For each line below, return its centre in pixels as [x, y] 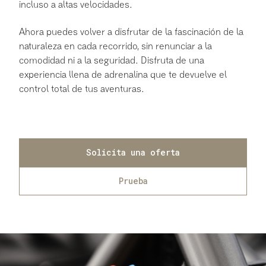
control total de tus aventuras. [82, 89]
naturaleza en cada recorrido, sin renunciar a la [115, 47]
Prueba [133, 180]
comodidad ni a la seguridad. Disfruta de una [112, 61]
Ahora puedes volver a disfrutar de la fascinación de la [131, 32]
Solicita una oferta [133, 152]
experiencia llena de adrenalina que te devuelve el [123, 75]
